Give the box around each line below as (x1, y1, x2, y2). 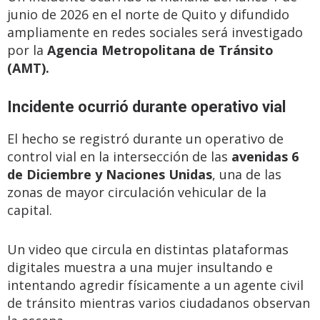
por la (7, 41, 47, 59)
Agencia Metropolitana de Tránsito (47, 41, 274, 59)
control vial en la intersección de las (7, 148, 228, 165)
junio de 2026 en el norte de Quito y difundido (7, 6, 289, 23)
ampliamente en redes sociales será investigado (7, 24, 303, 41)
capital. (7, 201, 52, 219)
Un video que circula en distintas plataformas (7, 241, 289, 258)
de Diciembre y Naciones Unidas (7, 166, 212, 183)
